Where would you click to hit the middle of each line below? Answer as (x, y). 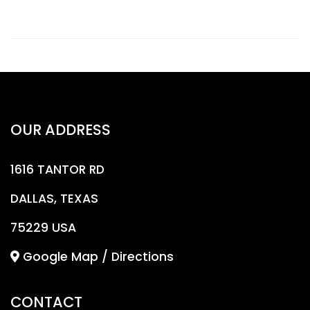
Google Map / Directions (97, 256)
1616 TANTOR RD (57, 169)
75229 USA (43, 227)
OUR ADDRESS (61, 129)
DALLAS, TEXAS (54, 198)
